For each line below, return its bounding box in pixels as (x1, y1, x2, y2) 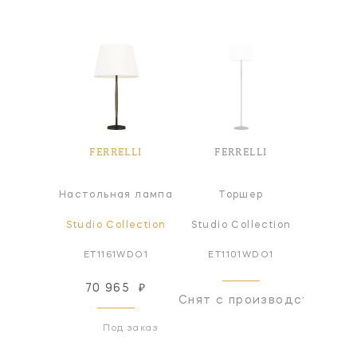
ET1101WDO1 (208, 250, 274, 260)
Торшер (218, 190, 264, 200)
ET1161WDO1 (84, 250, 149, 260)
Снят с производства (178, 294, 327, 306)
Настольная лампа (58, 190, 174, 200)
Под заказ (103, 324, 159, 334)
